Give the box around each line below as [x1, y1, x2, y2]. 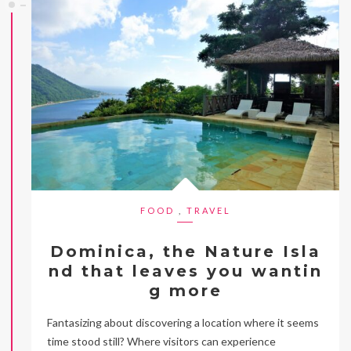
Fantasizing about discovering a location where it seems [47, 316, 319, 330]
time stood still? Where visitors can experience [47, 335, 276, 349]
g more [148, 281, 223, 301]
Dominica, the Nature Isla [49, 242, 321, 262]
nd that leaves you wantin [48, 262, 323, 281]
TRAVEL [186, 205, 231, 216]
